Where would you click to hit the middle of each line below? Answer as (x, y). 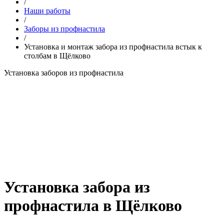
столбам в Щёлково (57, 55)
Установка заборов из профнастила (64, 72)
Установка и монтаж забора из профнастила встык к (113, 46)
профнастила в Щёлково (93, 206)
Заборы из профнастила (64, 28)
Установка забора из (77, 187)
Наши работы (47, 10)
